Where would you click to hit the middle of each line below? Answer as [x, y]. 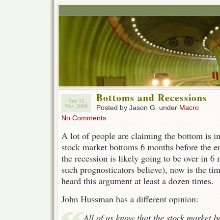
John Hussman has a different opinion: [130, 199]
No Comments [84, 118]
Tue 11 [76, 100]
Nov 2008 [76, 106]
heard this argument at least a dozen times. [137, 181]
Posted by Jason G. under [138, 108]
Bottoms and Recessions [152, 97]
